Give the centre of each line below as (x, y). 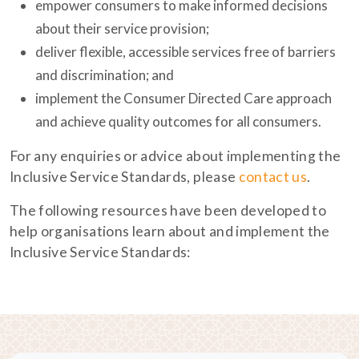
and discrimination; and (105, 75)
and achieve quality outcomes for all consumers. (178, 122)
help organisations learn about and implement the (170, 232)
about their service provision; (122, 29)
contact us (273, 177)
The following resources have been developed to (168, 211)
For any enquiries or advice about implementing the (175, 156)
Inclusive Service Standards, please (124, 177)
